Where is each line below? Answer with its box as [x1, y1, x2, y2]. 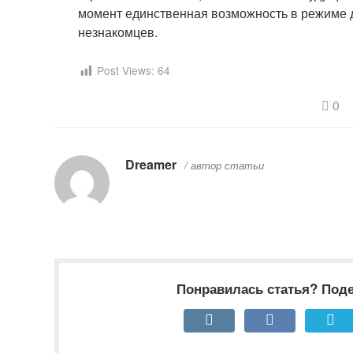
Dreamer [125, 154, 176, 173]
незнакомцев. [78, 23, 158, 42]
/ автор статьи [184, 158, 264, 173]
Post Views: [97, 62, 154, 79]
